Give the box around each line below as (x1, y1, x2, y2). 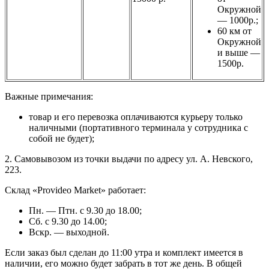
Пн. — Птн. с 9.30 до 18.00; (29, 205, 142, 216)
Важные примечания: (5, 91, 93, 101)
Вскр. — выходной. (29, 226, 109, 237)
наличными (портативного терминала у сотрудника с (29, 122, 248, 133)
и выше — (217, 47, 260, 58)
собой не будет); (29, 133, 94, 144)
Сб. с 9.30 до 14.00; (29, 216, 107, 226)
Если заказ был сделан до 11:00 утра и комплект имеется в (5, 247, 243, 258)
